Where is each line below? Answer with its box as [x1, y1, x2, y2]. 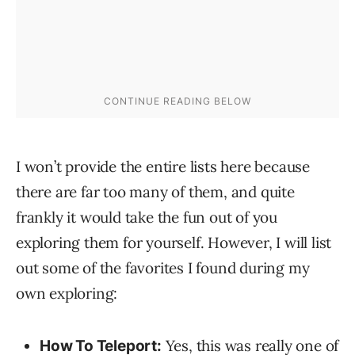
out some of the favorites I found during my [16, 258, 310, 278]
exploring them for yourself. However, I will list [16, 233, 332, 253]
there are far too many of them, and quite [16, 182, 295, 202]
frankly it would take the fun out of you [16, 208, 277, 227]
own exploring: [16, 284, 118, 303]
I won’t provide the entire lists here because [16, 157, 310, 177]
